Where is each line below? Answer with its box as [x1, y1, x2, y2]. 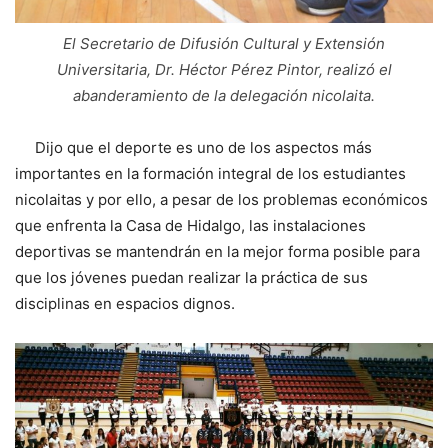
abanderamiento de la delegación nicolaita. [73, 86, 375, 106]
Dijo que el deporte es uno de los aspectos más [15, 138, 372, 158]
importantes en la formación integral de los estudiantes [15, 164, 406, 184]
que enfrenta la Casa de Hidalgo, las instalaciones [15, 216, 366, 236]
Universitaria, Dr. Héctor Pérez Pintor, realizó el [56, 60, 392, 80]
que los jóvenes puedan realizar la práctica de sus [15, 268, 368, 288]
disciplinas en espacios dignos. [15, 294, 235, 314]
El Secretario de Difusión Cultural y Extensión [63, 34, 385, 54]
